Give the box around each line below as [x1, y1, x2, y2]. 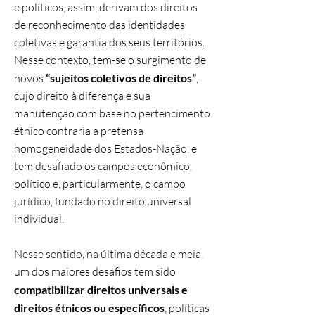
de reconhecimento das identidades [14, 18, 185, 32]
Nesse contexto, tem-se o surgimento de [14, 53, 206, 67]
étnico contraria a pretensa [14, 124, 143, 138]
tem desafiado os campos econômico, [14, 159, 192, 173]
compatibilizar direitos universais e [14, 283, 188, 296]
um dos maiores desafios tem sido [14, 264, 176, 278]
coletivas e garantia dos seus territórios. [14, 35, 205, 49]
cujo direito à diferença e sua [14, 89, 150, 103]
